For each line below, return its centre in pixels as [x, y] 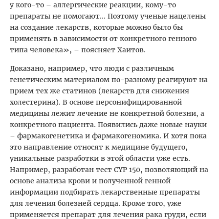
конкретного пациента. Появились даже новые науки [108, 124]
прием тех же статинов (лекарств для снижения [99, 91]
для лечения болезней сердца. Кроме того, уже [96, 203]
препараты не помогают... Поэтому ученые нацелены [108, 16]
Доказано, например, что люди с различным [92, 68]
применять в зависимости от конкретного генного [103, 38]
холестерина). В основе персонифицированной [96, 102]
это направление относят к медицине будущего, [99, 147]
